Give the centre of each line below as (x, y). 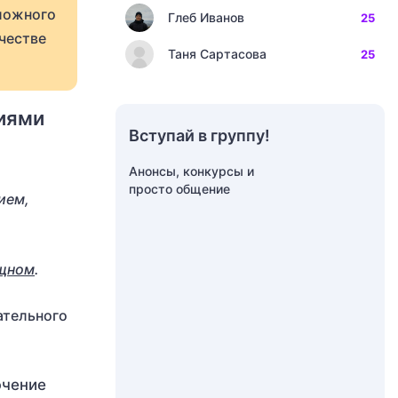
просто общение (179, 189)
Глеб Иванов (206, 17)
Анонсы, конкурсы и (191, 171)
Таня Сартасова (217, 54)
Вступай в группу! (199, 135)
